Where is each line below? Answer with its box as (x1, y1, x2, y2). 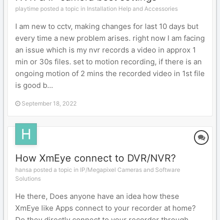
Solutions (15, 175, 41, 182)
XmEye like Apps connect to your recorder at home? (15, 203, 196, 213)
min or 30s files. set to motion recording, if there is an (15, 57, 202, 66)
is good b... (15, 81, 53, 90)
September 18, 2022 (22, 100, 77, 107)
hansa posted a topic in (15, 166, 80, 173)
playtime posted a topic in (15, 5, 87, 12)
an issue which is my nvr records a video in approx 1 (15, 45, 196, 55)
